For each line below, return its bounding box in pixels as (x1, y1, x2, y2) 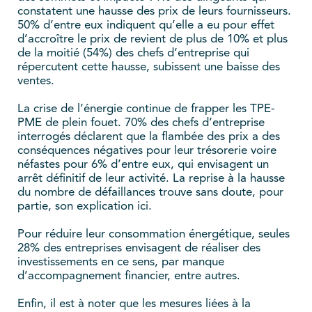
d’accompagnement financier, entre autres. (17, 270, 240, 282)
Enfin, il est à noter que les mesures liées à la (17, 297, 251, 310)
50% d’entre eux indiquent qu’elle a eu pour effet (17, 19, 274, 31)
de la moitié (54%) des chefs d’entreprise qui (17, 47, 249, 59)
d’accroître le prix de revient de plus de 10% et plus (17, 33, 288, 45)
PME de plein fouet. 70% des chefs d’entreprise (17, 116, 265, 129)
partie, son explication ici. (17, 200, 152, 212)
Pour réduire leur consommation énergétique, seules (17, 228, 290, 240)
